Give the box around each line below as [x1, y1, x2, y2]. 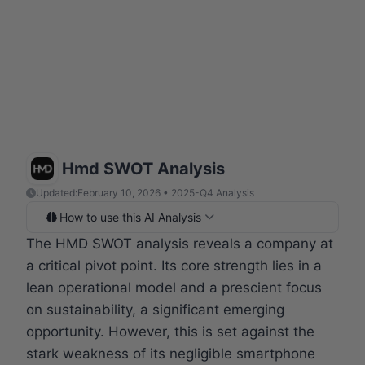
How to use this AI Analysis [59, 209, 201, 224]
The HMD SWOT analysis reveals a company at [26, 235, 333, 252]
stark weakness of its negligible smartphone [26, 345, 315, 362]
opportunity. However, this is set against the [26, 323, 314, 340]
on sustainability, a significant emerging [26, 301, 284, 318]
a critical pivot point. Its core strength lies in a [26, 257, 322, 274]
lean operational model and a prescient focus [26, 279, 322, 296]
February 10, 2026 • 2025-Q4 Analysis [77, 186, 254, 199]
